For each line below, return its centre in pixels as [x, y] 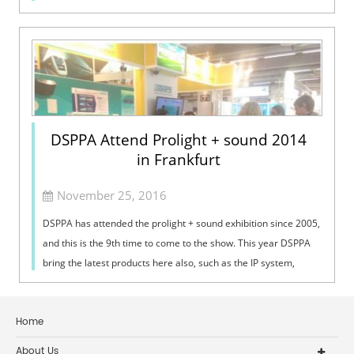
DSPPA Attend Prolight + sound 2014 [179, 139]
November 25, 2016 [112, 195]
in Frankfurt [179, 159]
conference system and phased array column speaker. [162, 282]
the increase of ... [81, 13]
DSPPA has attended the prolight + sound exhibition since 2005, [182, 223]
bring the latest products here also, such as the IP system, [169, 262]
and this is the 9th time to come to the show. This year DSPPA [177, 243]
